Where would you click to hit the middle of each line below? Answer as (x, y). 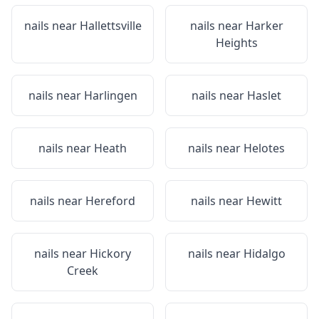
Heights (236, 43)
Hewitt (264, 201)
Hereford (110, 201)
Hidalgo (264, 253)
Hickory (110, 253)
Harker (264, 26)
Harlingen (110, 95)
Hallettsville (110, 26)
